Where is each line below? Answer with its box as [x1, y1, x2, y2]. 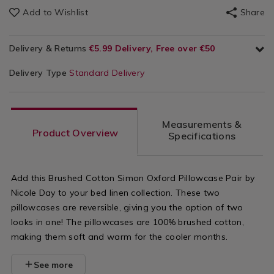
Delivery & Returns [9, 43, 89, 54]
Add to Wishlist [23, 7, 88, 18]
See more [33, 259, 73, 270]
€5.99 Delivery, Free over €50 [89, 43, 215, 54]
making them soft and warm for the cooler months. [10, 231, 228, 243]
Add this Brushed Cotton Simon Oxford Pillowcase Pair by [10, 172, 255, 184]
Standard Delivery [69, 67, 145, 79]
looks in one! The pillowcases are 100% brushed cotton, [10, 217, 244, 228]
